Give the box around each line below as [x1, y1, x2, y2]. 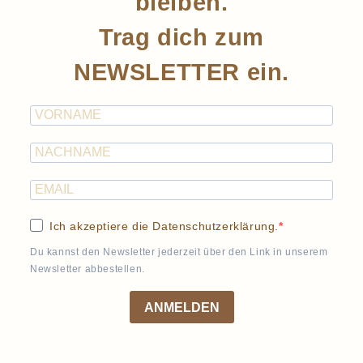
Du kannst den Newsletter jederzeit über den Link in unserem [30, 246, 328, 258]
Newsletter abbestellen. [30, 263, 145, 275]
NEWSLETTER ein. [73, 59, 289, 85]
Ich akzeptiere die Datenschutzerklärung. [49, 220, 279, 233]
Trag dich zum [99, 24, 264, 50]
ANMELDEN [143, 300, 220, 314]
